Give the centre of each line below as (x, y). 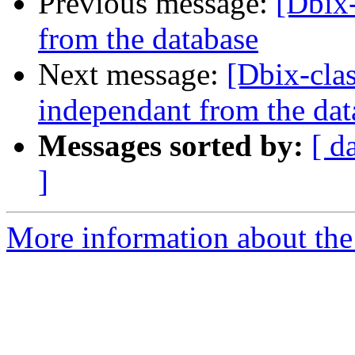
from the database (148, 39)
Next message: (132, 74)
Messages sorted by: (171, 146)
